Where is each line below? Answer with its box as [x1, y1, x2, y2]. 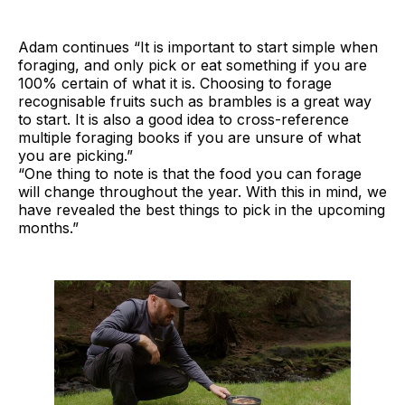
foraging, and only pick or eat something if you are [18, 55, 367, 74]
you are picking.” [18, 146, 133, 165]
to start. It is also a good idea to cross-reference [18, 109, 349, 128]
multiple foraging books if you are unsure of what [18, 127, 361, 146]
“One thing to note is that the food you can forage [18, 164, 362, 183]
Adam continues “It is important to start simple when [18, 37, 378, 56]
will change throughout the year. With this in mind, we [18, 182, 387, 201]
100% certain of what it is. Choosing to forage [18, 73, 332, 92]
